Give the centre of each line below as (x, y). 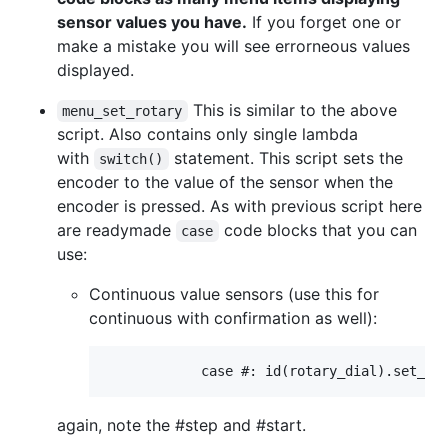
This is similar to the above (294, 109)
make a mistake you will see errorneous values (233, 45)
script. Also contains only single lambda (207, 133)
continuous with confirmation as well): (233, 317)
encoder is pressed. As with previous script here (239, 205)
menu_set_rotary (122, 110)
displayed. (95, 69)
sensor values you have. (152, 21)
